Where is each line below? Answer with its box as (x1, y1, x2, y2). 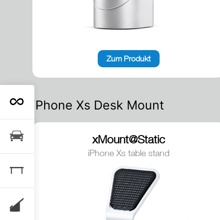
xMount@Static (92, 133, 165, 146)
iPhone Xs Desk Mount (32, 97, 164, 112)
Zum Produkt (106, 54, 151, 63)
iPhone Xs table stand (87, 148, 169, 159)
